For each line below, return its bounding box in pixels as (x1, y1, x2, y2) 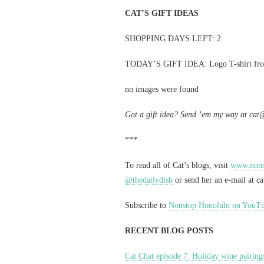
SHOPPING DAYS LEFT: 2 (125, 34, 221, 43)
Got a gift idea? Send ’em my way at (125, 110, 249, 119)
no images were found (125, 85, 199, 94)
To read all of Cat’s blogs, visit (125, 161, 230, 170)
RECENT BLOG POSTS (125, 226, 213, 235)
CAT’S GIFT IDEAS (125, 9, 199, 18)
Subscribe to (125, 201, 169, 210)
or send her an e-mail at (173, 176, 256, 184)
